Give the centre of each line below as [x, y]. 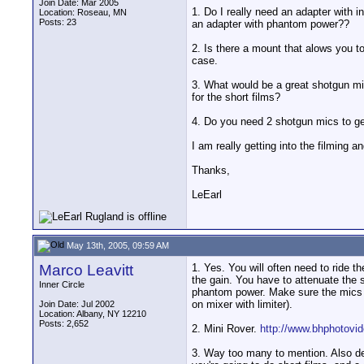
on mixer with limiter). [242, 304]
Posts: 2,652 [64, 323]
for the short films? [236, 97]
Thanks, [211, 171]
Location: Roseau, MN [83, 12]
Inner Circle [62, 284]
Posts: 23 [58, 22]
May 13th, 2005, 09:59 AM [117, 245]
